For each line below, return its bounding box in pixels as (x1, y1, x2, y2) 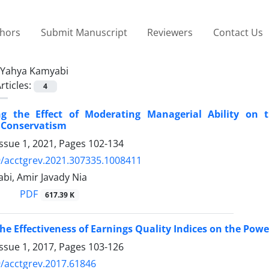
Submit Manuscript (40, 25, 127, 39)
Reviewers (147, 25, 193, 39)
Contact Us (213, 25, 263, 39)
